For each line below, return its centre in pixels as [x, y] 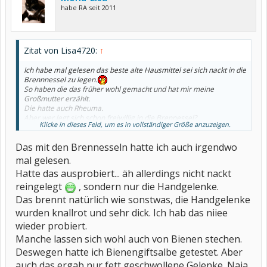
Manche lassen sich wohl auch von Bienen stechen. [129, 239]
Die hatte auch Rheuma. [63, 108]
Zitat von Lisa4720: [62, 50]
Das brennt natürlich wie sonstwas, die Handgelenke [133, 200]
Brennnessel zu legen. [60, 80]
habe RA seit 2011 [89, 7]
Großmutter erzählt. [57, 99]
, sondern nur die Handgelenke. [148, 187]
